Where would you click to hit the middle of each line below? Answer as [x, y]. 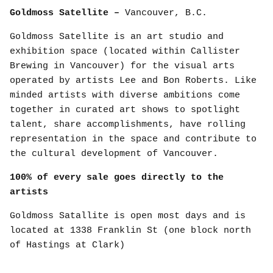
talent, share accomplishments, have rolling [128, 124]
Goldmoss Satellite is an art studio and [117, 37]
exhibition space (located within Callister [125, 51]
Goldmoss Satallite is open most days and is [128, 216]
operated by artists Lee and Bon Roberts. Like [133, 80]
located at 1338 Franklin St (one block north [130, 230]
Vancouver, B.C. [166, 13]
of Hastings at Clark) [67, 245]
